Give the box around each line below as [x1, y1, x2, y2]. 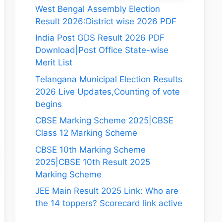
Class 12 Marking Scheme [35, 128, 137, 138]
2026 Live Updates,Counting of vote [35, 86, 180, 97]
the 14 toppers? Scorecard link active [35, 198, 182, 208]
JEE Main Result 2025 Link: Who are [35, 186, 178, 196]
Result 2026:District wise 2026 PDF [35, 16, 176, 26]
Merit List [35, 57, 75, 67]
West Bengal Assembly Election [35, 3, 160, 14]
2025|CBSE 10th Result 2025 [35, 157, 150, 167]
